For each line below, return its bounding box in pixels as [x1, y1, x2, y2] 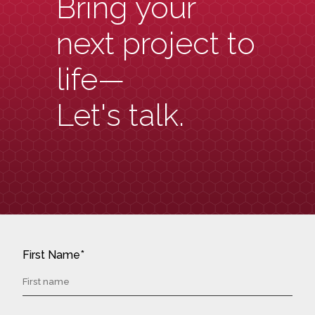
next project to [56, 25, 255, 62]
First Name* [22, 248, 84, 262]
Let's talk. [56, 97, 184, 134]
